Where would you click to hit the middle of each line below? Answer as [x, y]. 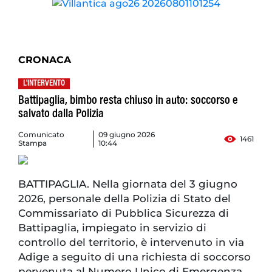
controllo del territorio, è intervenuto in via [131, 242]
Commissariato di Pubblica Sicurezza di [124, 213]
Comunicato [41, 134]
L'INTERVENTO [44, 83]
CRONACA [45, 59]
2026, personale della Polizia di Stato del [124, 198]
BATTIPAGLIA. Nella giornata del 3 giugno [128, 184]
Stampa [32, 143]
